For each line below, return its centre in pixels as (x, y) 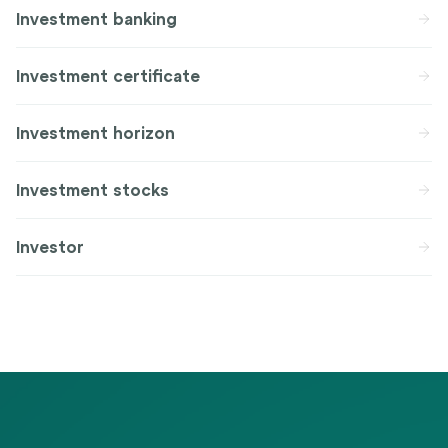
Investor (50, 247)
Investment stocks (92, 190)
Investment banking (96, 19)
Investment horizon (95, 133)
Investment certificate (108, 76)
